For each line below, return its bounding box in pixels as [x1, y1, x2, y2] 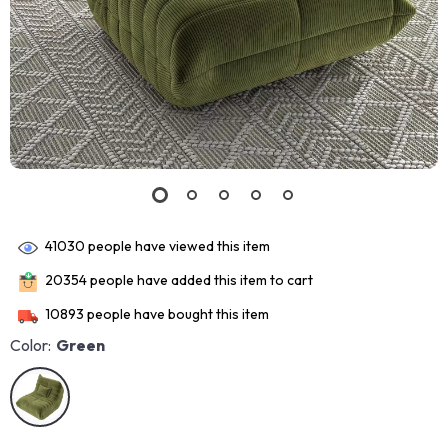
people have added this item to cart [87, 271, 313, 290]
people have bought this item [84, 305, 269, 324]
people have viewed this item [85, 237, 270, 256]
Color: [10, 335, 51, 355]
